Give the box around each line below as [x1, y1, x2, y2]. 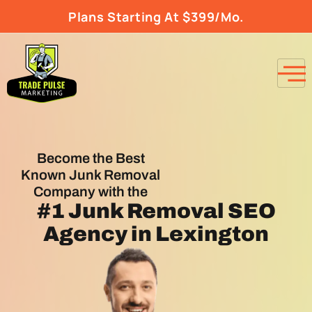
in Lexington [127, 223, 269, 246]
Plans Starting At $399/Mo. [68, 8, 244, 25]
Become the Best [36, 150, 145, 166]
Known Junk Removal [21, 167, 160, 183]
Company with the [33, 184, 148, 200]
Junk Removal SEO [68, 200, 276, 223]
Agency [43, 223, 127, 246]
